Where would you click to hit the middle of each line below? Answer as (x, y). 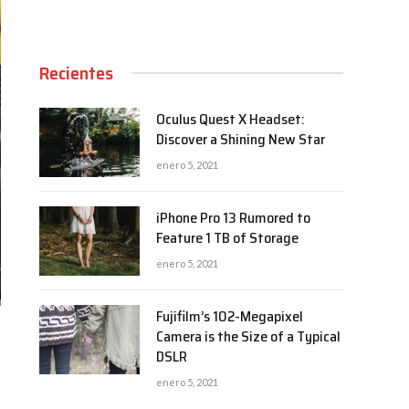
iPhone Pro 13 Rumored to (233, 217)
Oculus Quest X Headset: (231, 119)
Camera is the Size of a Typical (248, 336)
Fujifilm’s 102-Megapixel (230, 316)
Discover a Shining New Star (241, 139)
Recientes (76, 73)
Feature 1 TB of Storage (227, 237)
